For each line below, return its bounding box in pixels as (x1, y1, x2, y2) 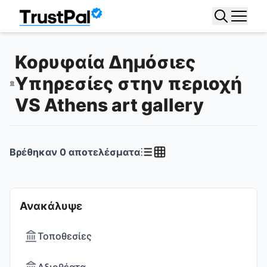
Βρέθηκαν (10, 146, 60, 158)
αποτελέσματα (66, 146, 140, 158)
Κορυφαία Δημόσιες (14, 51, 196, 73)
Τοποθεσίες (38, 230, 92, 242)
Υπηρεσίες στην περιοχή (14, 73, 242, 94)
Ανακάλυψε (20, 200, 82, 212)
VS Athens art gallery (14, 94, 204, 116)
